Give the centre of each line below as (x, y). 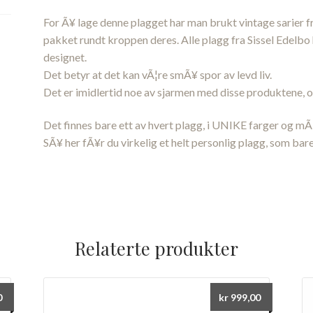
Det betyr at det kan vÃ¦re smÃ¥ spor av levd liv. (158, 74)
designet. (65, 57)
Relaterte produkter (156, 248)
